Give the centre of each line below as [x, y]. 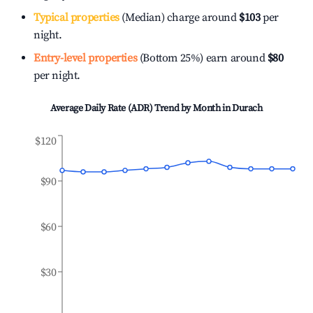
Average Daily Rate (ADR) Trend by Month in [141, 108]
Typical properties [77, 17]
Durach [247, 108]
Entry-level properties [86, 58]
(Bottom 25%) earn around [201, 58]
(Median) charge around [178, 17]
